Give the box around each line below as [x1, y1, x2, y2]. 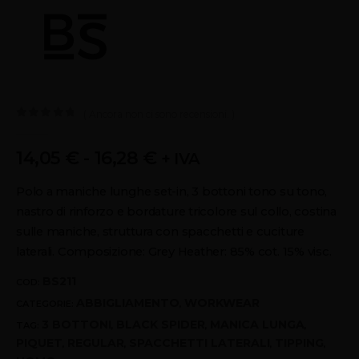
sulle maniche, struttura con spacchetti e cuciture [16, 224, 305, 239]
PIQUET [16, 335, 63, 350]
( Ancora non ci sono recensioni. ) [83, 107, 236, 120]
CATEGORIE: [16, 297, 76, 309]
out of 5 [24, 121, 87, 132]
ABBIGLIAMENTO [76, 295, 179, 310]
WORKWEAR [184, 295, 260, 310]
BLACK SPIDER [116, 317, 205, 332]
